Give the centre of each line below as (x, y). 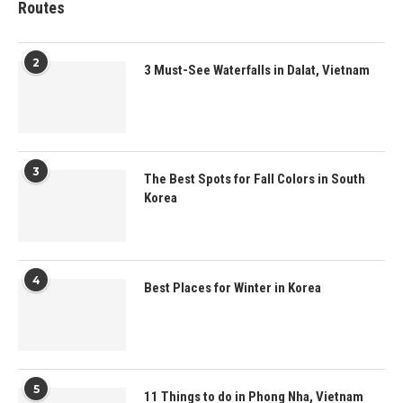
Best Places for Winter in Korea (233, 288)
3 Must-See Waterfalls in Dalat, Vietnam (257, 71)
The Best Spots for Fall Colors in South (255, 179)
